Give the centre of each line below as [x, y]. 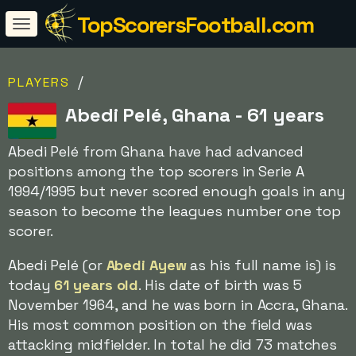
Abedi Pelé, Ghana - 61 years [195, 115]
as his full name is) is [261, 265]
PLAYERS [39, 82]
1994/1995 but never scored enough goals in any [177, 191]
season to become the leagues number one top [174, 211]
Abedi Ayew [146, 265]
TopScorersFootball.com [195, 25]
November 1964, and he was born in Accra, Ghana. [178, 305]
